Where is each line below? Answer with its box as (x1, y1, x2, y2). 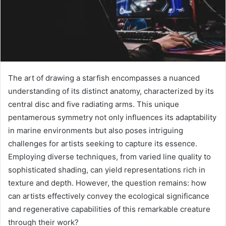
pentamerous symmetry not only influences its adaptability (8, 112, 216, 123)
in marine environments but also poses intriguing (8, 126, 183, 136)
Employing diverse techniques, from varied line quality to (8, 152, 211, 162)
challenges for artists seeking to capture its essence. (8, 139, 197, 149)
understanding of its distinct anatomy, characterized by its (8, 86, 214, 96)
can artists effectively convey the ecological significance (8, 191, 209, 201)
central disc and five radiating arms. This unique (8, 99, 179, 109)
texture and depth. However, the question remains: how (8, 178, 206, 188)
